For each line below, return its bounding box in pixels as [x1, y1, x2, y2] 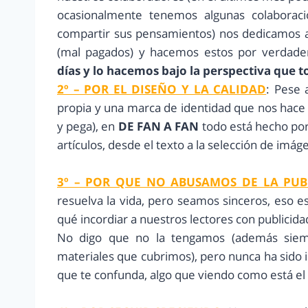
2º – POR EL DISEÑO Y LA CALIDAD [57, 81, 267, 98]
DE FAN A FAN [115, 118, 202, 135]
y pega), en [57, 118, 115, 135]
